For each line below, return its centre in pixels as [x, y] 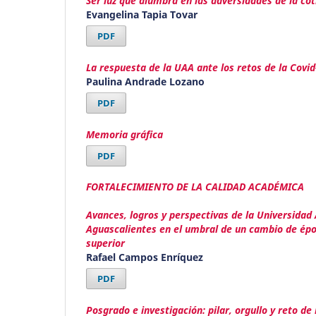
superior [105, 243]
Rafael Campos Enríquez [145, 257]
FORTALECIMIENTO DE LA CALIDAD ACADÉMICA [195, 187]
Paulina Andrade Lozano [145, 81]
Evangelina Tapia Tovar [142, 14]
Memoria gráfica [124, 134]
